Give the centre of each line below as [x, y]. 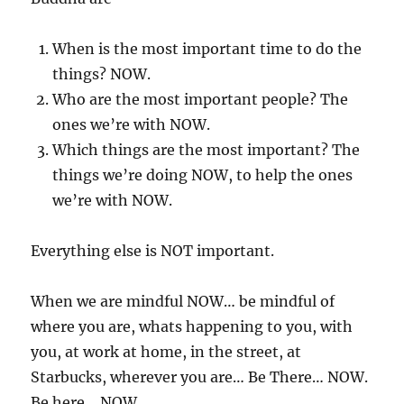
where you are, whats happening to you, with [192, 327]
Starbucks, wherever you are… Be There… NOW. [200, 377]
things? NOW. [102, 74]
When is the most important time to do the [207, 49]
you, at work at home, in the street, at [166, 352]
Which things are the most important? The [207, 150]
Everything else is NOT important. [153, 251]
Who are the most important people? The [201, 100]
